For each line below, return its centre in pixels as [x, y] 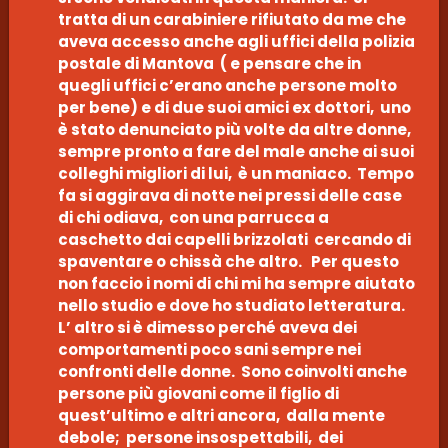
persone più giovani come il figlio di [198, 393]
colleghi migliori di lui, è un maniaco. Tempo [235, 173]
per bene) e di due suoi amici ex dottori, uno [234, 107]
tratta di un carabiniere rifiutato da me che [231, 19]
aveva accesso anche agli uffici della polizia [236, 41]
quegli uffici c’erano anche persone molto [227, 85]
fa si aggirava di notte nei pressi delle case [229, 195]
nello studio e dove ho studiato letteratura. [232, 305]
